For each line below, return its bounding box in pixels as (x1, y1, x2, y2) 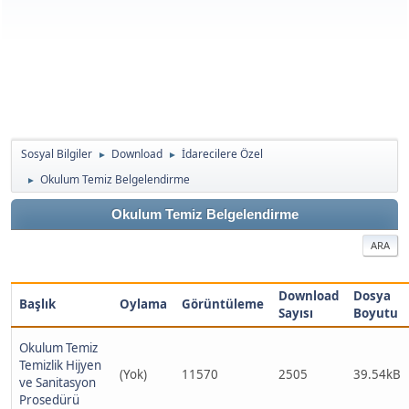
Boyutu (353, 305, 398, 321)
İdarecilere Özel (182, 146, 263, 162)
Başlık (19, 296, 56, 312)
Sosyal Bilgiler (21, 146, 92, 162)
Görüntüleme (182, 296, 264, 312)
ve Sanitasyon (19, 374, 96, 391)
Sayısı (278, 305, 313, 321)
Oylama (120, 296, 167, 312)
